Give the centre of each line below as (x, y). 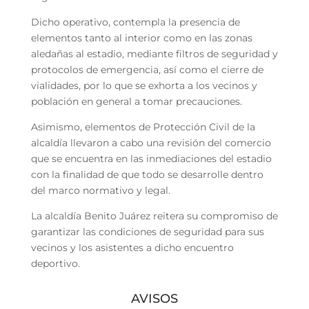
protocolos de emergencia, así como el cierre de (147, 69)
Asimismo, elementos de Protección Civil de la (143, 127)
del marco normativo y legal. (100, 190)
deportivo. (55, 263)
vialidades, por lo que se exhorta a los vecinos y (144, 85)
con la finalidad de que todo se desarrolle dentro (147, 174)
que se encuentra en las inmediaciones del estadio (151, 158)
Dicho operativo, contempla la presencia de (135, 22)
